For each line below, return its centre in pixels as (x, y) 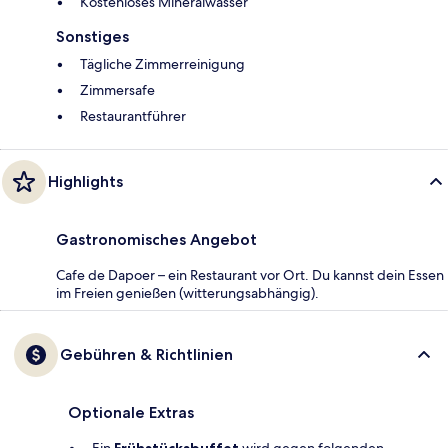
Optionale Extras (131, 412)
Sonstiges (92, 36)
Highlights (85, 181)
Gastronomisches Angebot (156, 239)
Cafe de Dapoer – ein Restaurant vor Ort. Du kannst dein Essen (250, 274)
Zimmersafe (117, 89)
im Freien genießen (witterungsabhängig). (187, 292)
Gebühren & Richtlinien (146, 354)
